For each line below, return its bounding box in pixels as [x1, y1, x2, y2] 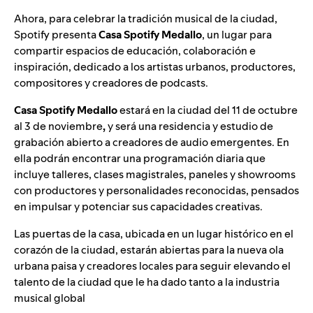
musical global [14, 290, 85, 305]
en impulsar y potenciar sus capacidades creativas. [14, 198, 263, 214]
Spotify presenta [14, 27, 99, 42]
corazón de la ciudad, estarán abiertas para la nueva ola [14, 242, 284, 257]
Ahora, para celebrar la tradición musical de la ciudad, [14, 10, 277, 26]
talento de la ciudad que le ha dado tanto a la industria [14, 274, 279, 289]
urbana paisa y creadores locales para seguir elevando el [14, 258, 291, 273]
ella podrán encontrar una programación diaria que [14, 150, 265, 166]
